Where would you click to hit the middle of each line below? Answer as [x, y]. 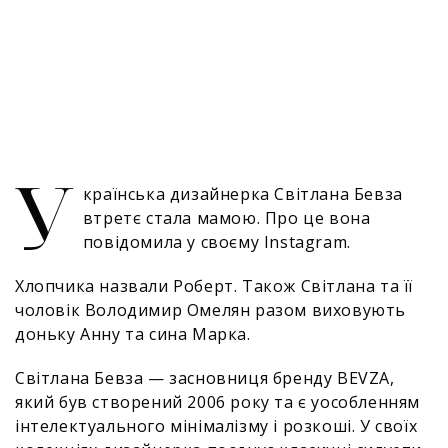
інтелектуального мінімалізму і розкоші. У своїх [216, 426]
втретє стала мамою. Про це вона [226, 218]
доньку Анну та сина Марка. [133, 334]
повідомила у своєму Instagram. [219, 242]
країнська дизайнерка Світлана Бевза [242, 194]
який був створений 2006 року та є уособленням [218, 402]
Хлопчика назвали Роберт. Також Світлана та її [214, 286]
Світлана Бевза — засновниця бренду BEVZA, [205, 378]
